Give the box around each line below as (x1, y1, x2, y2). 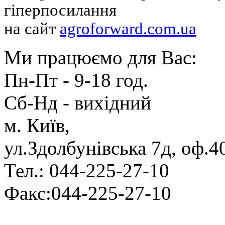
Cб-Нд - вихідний (4, 92, 151, 114)
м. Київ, (4, 115, 70, 136)
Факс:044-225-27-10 (4, 182, 171, 204)
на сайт (4, 20, 60, 38)
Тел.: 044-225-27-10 (4, 160, 169, 181)
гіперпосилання (4, 1, 117, 19)
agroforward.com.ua (60, 20, 196, 38)
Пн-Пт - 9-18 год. (4, 69, 148, 91)
